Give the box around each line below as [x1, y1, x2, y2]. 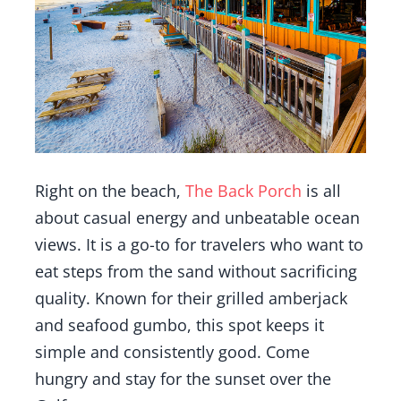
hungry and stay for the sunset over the [34, 367, 331, 389]
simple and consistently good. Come [34, 340, 310, 363]
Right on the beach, [34, 179, 185, 201]
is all [301, 179, 341, 201]
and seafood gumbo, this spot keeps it [34, 313, 324, 336]
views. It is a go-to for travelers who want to [34, 233, 363, 255]
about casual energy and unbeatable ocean [34, 206, 360, 228]
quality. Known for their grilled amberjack [34, 286, 347, 309]
